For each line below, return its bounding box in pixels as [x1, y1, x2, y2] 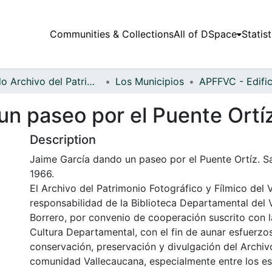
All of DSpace [173, 28, 237, 41]
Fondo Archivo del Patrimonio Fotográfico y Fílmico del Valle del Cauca [87, 75, 95, 87]
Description [30, 132, 96, 147]
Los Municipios [115, 75, 184, 87]
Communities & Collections [49, 28, 174, 41]
